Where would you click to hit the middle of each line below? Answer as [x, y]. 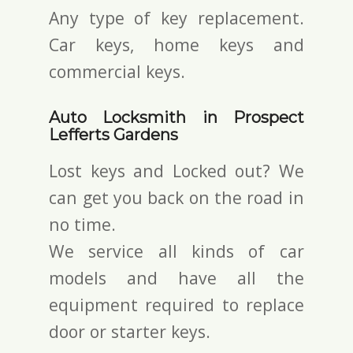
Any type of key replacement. [176, 17]
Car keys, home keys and [176, 44]
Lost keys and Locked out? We [176, 170]
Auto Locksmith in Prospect [176, 117]
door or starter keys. [130, 331]
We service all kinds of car [176, 251]
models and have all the [176, 277]
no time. [83, 224]
